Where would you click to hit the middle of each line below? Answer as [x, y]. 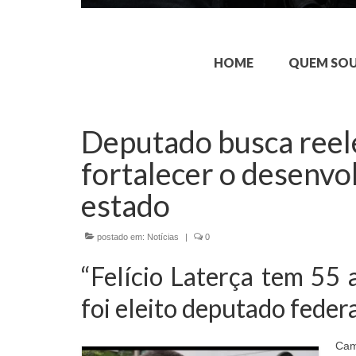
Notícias [163, 237]
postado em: [121, 237]
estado [126, 205]
